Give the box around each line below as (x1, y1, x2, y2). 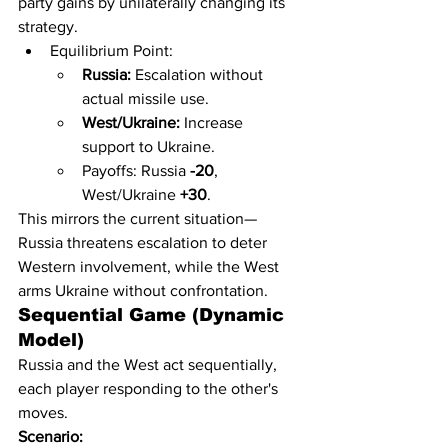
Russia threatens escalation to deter (18, 234, 271, 251)
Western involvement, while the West (18, 258, 283, 275)
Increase (180, 114, 247, 131)
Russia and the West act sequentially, (18, 356, 281, 373)
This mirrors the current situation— (18, 210, 257, 227)
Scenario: (18, 428, 83, 445)
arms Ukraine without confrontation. (18, 282, 268, 299)
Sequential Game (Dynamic (18, 305, 290, 325)
